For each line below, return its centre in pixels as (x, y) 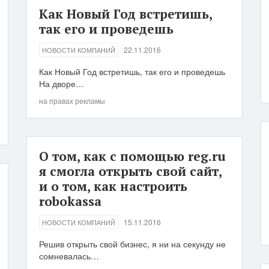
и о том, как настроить (113, 186)
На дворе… (62, 83)
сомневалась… (69, 256)
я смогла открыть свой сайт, (131, 171)
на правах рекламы (72, 101)
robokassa (70, 201)
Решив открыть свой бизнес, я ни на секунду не (132, 244)
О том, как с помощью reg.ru (132, 156)
